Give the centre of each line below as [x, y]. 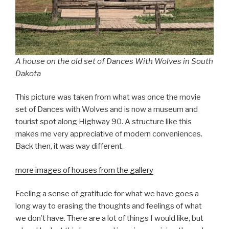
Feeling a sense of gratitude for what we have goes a [107, 194]
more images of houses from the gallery [84, 170]
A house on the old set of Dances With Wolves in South [114, 61]
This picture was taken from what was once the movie [108, 97]
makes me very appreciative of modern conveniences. [109, 134]
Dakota [28, 73]
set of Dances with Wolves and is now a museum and [107, 110]
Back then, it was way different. [70, 146]
